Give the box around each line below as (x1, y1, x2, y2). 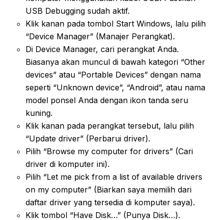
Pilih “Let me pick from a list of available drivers (26, 171, 202, 182)
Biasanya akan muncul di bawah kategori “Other (26, 56, 205, 67)
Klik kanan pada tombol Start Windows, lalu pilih (26, 18, 206, 28)
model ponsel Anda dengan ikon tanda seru (26, 95, 188, 105)
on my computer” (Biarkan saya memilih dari (26, 184, 192, 194)
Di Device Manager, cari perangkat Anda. (26, 44, 179, 54)
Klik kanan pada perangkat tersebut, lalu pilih (26, 120, 194, 131)
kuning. (26, 108, 53, 118)
